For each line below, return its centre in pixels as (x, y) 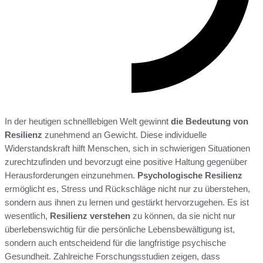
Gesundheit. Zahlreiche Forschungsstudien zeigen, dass (112, 257)
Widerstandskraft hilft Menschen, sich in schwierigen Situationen (127, 149)
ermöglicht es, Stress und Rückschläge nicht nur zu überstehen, (127, 189)
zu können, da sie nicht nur (183, 216)
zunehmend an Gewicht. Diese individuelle (124, 135)
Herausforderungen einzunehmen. (71, 176)
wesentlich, (27, 216)
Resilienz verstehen (90, 216)
